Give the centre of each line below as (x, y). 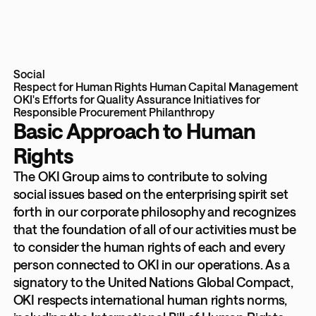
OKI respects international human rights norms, (150, 300)
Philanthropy (181, 112)
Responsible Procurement (80, 112)
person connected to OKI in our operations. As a (152, 265)
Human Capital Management (224, 87)
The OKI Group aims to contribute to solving (140, 177)
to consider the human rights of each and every (149, 247)
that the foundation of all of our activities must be (155, 230)
